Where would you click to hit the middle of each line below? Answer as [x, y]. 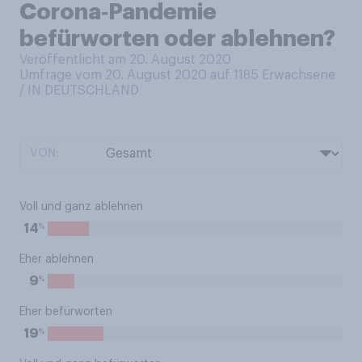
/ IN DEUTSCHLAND [79, 90]
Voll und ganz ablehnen [81, 207]
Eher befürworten [66, 312]
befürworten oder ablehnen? [177, 39]
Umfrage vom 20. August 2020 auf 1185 [141, 75]
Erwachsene [299, 75]
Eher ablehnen [57, 259]
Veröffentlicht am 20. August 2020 [125, 60]
